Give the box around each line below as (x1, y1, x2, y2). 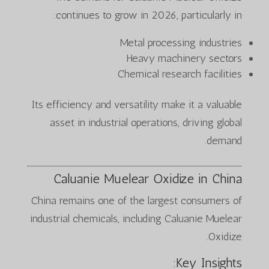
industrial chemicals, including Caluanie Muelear (30, 211, 243, 225)
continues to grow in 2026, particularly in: (56, 8, 243, 22)
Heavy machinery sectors (126, 51, 243, 65)
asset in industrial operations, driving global (50, 115, 243, 129)
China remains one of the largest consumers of (31, 193, 243, 207)
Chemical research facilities (118, 67, 243, 80)
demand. (207, 133, 243, 147)
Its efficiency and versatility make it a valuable (31, 97, 243, 111)
